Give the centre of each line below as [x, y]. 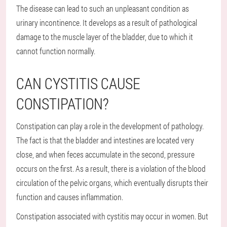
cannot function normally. [56, 51]
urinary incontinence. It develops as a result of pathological [107, 23]
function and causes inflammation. [70, 197]
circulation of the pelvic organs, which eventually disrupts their [112, 183]
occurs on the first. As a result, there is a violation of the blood [111, 169]
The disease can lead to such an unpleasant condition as [103, 9]
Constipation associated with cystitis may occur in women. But [112, 216]
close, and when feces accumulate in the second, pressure [105, 155]
